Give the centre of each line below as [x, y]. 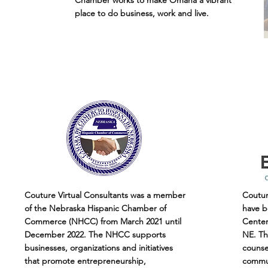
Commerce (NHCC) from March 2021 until [103, 221]
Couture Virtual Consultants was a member [105, 195]
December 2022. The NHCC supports [95, 234]
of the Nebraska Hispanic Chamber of [95, 208]
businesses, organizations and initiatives [99, 248]
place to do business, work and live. [142, 13]
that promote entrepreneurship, [85, 261]
